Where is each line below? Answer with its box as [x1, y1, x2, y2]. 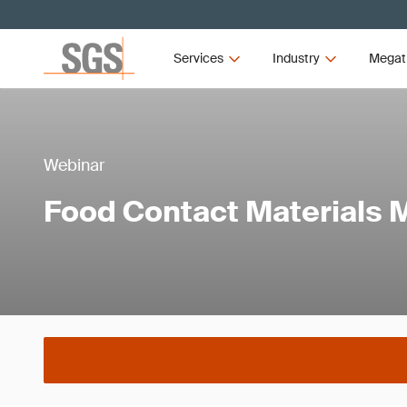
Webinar [44, 154, 104, 176]
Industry [272, 50, 320, 66]
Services [174, 50, 224, 66]
